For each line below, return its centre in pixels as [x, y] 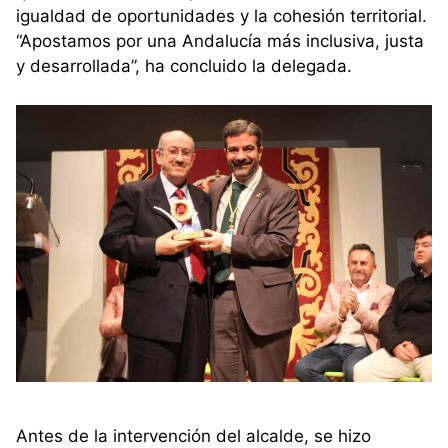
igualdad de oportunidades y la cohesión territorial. [221, 16]
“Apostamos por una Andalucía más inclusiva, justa [220, 41]
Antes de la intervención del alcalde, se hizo [193, 435]
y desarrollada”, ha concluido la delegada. [184, 66]
